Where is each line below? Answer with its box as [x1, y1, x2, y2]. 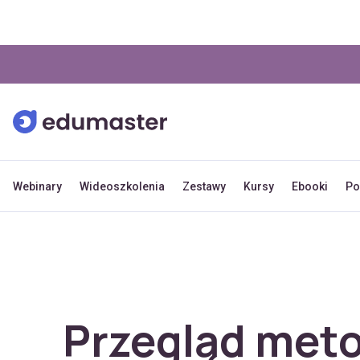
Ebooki [292, 179, 328, 193]
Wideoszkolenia [80, 179, 165, 193]
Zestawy [182, 179, 226, 193]
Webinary [13, 179, 62, 193]
